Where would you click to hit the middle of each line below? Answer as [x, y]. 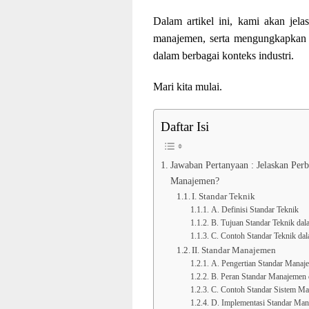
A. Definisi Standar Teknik [255, 210]
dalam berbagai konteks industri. [223, 56]
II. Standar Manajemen [234, 250]
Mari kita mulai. [188, 87]
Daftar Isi [185, 127]
